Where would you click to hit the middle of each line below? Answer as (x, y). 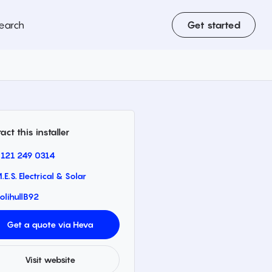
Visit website (50, 260)
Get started (214, 25)
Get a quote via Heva (50, 224)
